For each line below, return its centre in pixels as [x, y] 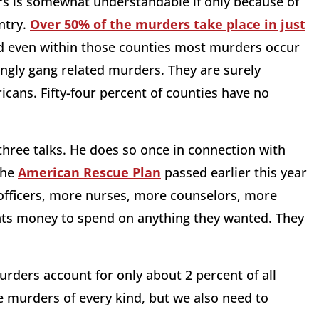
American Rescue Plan [89, 173]
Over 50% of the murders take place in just [168, 25]
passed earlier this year [234, 173]
